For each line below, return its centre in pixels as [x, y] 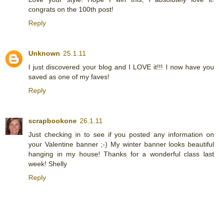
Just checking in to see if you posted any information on [121, 134]
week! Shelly [48, 164]
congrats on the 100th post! [71, 9]
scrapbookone [53, 120]
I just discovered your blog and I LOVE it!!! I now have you [121, 67]
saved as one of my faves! [69, 77]
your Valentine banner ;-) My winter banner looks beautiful [121, 144]
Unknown [44, 53]
